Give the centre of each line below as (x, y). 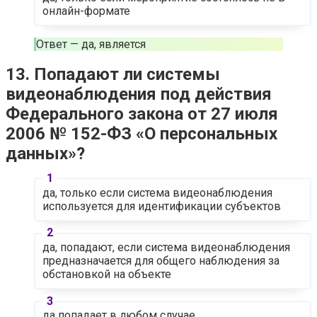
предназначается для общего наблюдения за (161, 261)
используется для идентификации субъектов (161, 206)
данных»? (45, 154)
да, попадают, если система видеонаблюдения (166, 248)
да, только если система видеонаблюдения (157, 192)
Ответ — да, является (91, 44)
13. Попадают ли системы (113, 75)
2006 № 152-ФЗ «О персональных (142, 134)
